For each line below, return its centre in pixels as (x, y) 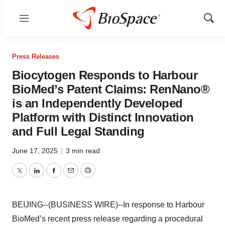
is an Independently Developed (97, 103)
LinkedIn (51, 176)
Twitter (31, 176)
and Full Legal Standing (78, 131)
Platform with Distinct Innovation (103, 117)
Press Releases (36, 57)
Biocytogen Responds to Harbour (105, 75)
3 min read (83, 151)
